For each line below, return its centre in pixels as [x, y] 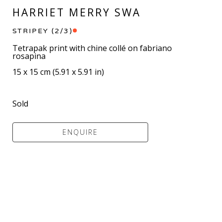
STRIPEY [31, 31]
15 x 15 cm [32, 72]
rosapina [29, 56]
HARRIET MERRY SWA [77, 13]
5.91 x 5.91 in [79, 72]
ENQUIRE [81, 132]
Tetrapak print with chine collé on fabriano [92, 48]
